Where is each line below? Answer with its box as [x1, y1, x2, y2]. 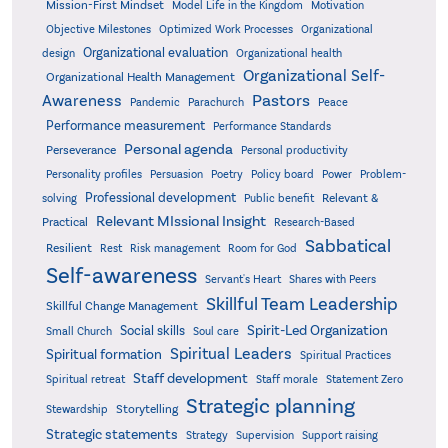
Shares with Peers [288, 273, 376, 286]
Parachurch [187, 96, 244, 109]
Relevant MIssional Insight [95, 212, 266, 230]
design [41, 46, 75, 60]
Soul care [192, 325, 239, 338]
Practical [41, 215, 88, 229]
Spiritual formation [45, 346, 162, 363]
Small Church [45, 325, 112, 338]
